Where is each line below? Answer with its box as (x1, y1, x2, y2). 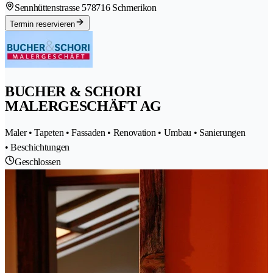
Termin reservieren (10, 19, 75, 29)
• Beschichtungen (5, 141, 69, 152)
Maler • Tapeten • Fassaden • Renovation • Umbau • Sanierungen (5, 127, 246, 138)
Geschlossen (15, 156, 61, 167)
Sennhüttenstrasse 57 (15, 2, 91, 13)
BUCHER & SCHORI (5, 83, 141, 99)
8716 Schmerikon (91, 2, 157, 13)
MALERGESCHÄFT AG (5, 97, 161, 114)
